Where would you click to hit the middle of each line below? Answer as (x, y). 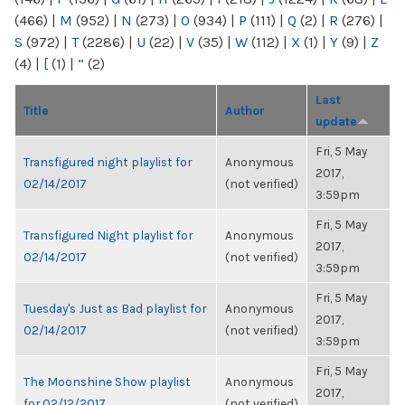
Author (245, 110)
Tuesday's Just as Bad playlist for (115, 308)
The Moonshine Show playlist (107, 381)
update (336, 121)
